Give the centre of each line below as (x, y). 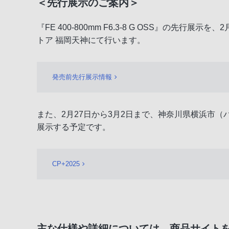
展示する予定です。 (74, 127)
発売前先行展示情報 (82, 77)
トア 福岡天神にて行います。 (91, 40)
